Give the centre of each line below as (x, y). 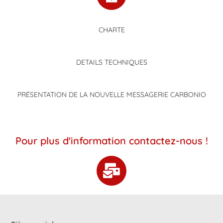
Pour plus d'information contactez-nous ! (111, 141)
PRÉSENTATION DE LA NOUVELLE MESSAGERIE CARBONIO (111, 95)
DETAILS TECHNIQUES (111, 62)
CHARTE (111, 30)
